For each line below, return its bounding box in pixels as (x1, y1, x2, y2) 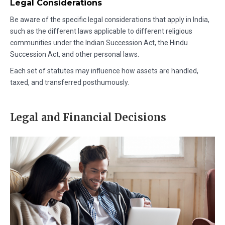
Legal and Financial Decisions (10, 110, 166, 124)
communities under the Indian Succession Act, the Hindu (10, 38, 188, 47)
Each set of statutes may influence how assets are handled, (10, 66, 198, 75)
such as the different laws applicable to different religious (10, 27, 192, 35)
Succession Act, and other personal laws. (10, 50, 139, 58)
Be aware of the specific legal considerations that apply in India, (10, 15, 209, 24)
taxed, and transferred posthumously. (10, 78, 129, 86)
